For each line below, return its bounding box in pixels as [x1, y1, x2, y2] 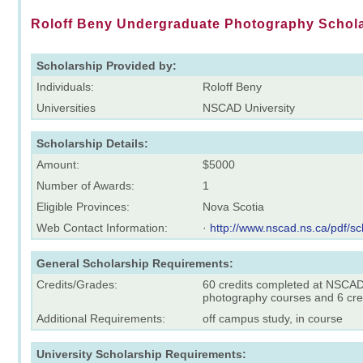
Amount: [36, 157, 79, 171]
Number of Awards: [36, 178, 135, 192]
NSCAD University [203, 100, 295, 114]
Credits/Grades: [36, 277, 117, 291]
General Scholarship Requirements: [36, 256, 233, 270]
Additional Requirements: [36, 311, 165, 325]
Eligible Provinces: [36, 199, 130, 213]
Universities [36, 100, 96, 114]
